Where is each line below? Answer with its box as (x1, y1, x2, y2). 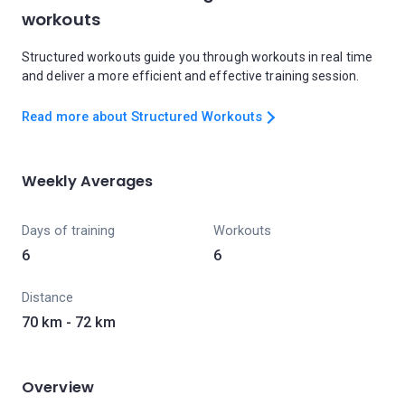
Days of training (22, 223, 115, 239)
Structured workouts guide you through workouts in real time (22, 50, 372, 64)
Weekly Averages (22, 171, 154, 192)
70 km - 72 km (22, 314, 116, 331)
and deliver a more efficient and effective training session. (22, 69, 360, 83)
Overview (22, 377, 94, 398)
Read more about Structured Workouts (22, 109, 262, 125)
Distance (22, 290, 73, 306)
